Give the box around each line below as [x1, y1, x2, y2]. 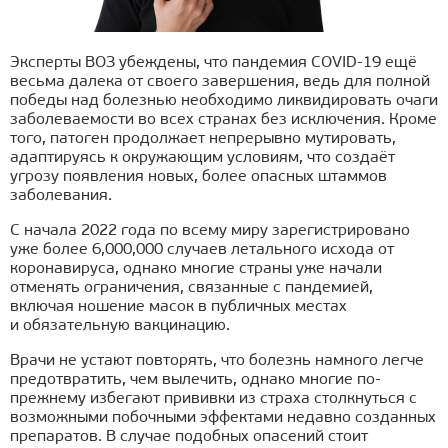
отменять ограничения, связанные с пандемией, [10, 280, 373, 297]
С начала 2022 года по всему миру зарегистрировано [10, 223, 410, 240]
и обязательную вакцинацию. [10, 318, 230, 335]
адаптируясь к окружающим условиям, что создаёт [10, 150, 395, 167]
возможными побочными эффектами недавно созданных [10, 410, 436, 427]
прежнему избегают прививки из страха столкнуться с [10, 391, 417, 408]
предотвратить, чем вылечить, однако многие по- [10, 372, 381, 389]
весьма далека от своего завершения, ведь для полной [10, 74, 430, 91]
